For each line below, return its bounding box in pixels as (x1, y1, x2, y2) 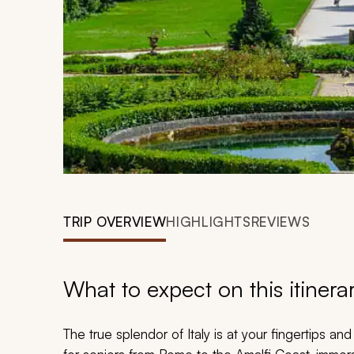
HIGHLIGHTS (166, 213, 251, 230)
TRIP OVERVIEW (63, 213, 167, 230)
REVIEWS (250, 213, 311, 230)
